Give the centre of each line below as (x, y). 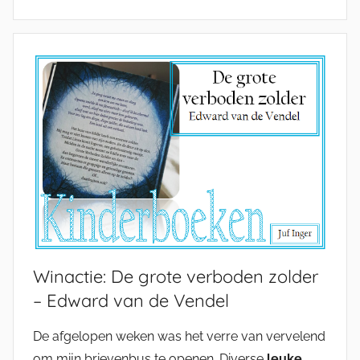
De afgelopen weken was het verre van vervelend (179, 337)
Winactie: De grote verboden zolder (176, 277)
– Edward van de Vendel (131, 301)
